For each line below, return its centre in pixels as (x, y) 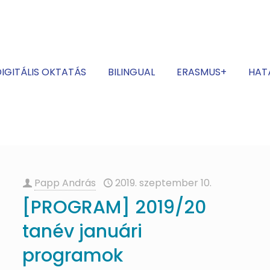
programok (73, 256)
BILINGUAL (131, 72)
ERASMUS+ (202, 72)
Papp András (65, 183)
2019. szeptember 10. (164, 183)
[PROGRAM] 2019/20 (115, 207)
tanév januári (83, 231)
